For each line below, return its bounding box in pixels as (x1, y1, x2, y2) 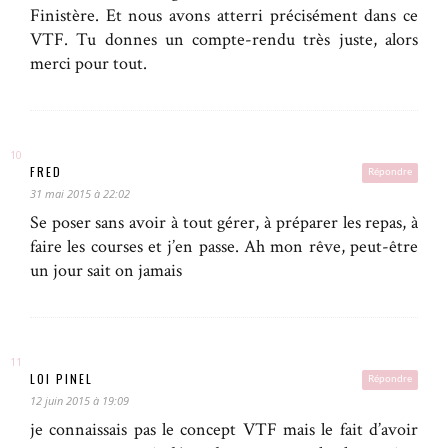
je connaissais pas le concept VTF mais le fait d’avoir (30, 418, 418, 442)
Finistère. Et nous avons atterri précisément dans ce (30, 4, 418, 28)
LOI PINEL (30, 370, 93, 388)
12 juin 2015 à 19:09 (30, 393, 129, 409)
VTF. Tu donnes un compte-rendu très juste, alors (30, 28, 418, 52)
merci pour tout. (30, 52, 147, 76)
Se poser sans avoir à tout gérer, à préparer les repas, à (30, 211, 418, 235)
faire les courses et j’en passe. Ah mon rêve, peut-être (30, 235, 418, 259)
